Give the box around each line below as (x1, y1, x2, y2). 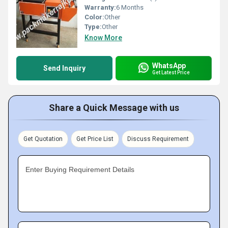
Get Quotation (23, 135, 63, 142)
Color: (84, 13, 104, 21)
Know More (84, 34, 122, 42)
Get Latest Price (152, 69, 190, 75)
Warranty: (84, 4, 116, 11)
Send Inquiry (43, 64, 85, 72)
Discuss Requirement (127, 135, 189, 142)
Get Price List (76, 135, 113, 142)
